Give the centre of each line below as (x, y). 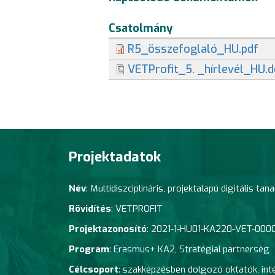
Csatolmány (141, 29)
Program (89, 249)
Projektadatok (115, 157)
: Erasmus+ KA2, (144, 249)
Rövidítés (90, 208)
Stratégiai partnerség (224, 249)
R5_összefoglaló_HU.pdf (193, 49)
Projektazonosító (108, 229)
